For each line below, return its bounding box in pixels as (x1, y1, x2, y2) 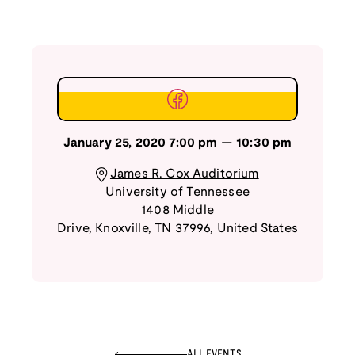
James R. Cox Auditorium (109, 168, 259, 181)
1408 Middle (141, 204, 214, 217)
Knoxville (95, 223, 148, 235)
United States (216, 223, 298, 235)
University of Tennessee (105, 186, 250, 199)
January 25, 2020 (63, 137, 166, 150)
